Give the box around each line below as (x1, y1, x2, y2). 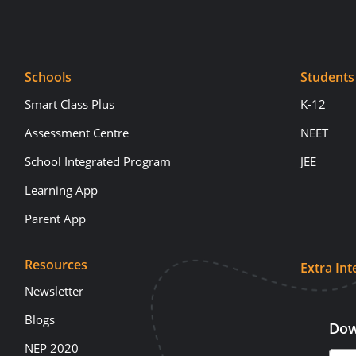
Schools (25, 68, 72, 86)
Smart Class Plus (25, 95, 115, 112)
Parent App (25, 210, 87, 226)
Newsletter (25, 282, 84, 299)
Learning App (25, 181, 99, 198)
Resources (25, 255, 88, 273)
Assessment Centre (25, 124, 130, 141)
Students (300, 68, 354, 86)
